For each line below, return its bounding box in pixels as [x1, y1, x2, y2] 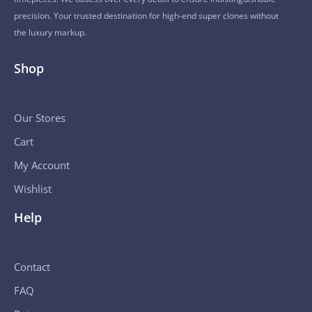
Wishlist [14, 182, 52, 196]
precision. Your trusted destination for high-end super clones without [14, 10, 279, 22]
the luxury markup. [14, 26, 86, 38]
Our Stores [14, 111, 65, 125]
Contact [14, 260, 50, 274]
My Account [14, 158, 70, 172]
